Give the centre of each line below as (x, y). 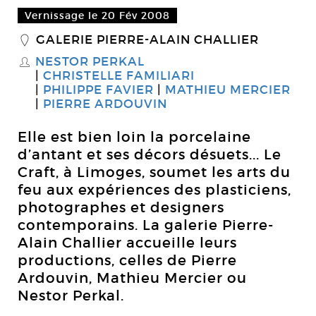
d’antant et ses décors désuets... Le (150, 154)
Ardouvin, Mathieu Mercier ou (132, 278)
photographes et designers (121, 207)
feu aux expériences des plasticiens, (154, 190)
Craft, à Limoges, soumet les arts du (154, 172)
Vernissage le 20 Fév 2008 (97, 16)
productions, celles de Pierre (127, 260)
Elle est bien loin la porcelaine (134, 137)
